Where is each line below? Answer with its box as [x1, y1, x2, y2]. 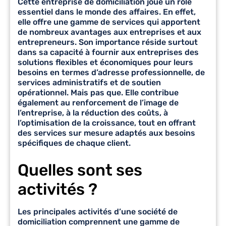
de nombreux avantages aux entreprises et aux [18, 27, 201, 37]
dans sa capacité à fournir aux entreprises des [18, 47, 199, 57]
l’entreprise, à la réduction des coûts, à [18, 107, 168, 118]
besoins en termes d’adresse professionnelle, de [18, 67, 205, 77]
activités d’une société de [78, 206, 178, 216]
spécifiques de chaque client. [18, 138, 131, 148]
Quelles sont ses [18, 160, 142, 180]
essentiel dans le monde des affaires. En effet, [18, 7, 196, 17]
